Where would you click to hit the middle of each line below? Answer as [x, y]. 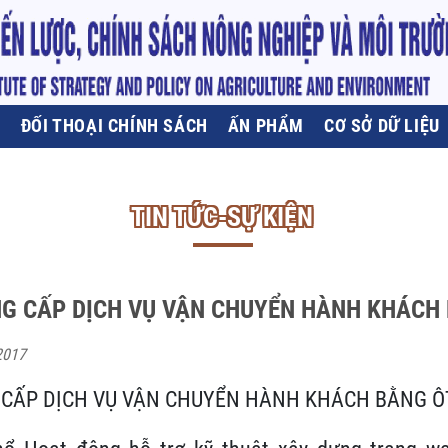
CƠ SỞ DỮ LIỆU [382, 125]
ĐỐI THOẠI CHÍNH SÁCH [114, 125]
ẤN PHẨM [266, 125]
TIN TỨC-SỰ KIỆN [221, 217]
